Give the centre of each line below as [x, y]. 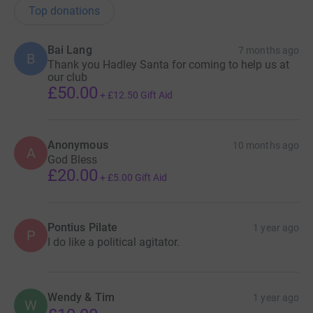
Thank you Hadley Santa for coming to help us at [168, 64]
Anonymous [78, 145]
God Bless [72, 159]
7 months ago [269, 50]
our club [67, 77]
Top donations [64, 10]
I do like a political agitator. [114, 242]
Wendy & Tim [81, 297]
